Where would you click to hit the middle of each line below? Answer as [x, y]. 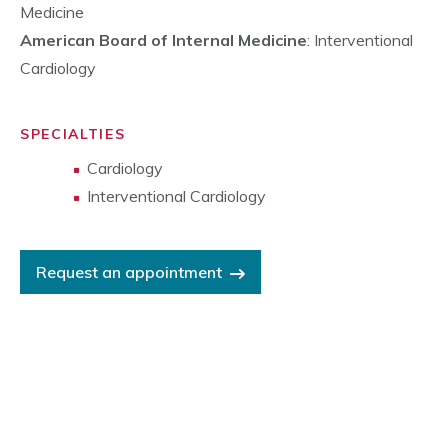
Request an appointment [129, 272]
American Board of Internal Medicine [163, 40]
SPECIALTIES [73, 134]
